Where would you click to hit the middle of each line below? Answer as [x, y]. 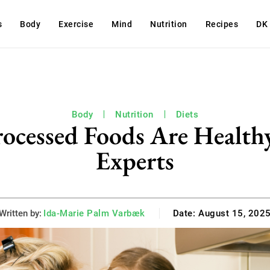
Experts [135, 161]
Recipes [222, 24]
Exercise [76, 24]
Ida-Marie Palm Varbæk [94, 213]
